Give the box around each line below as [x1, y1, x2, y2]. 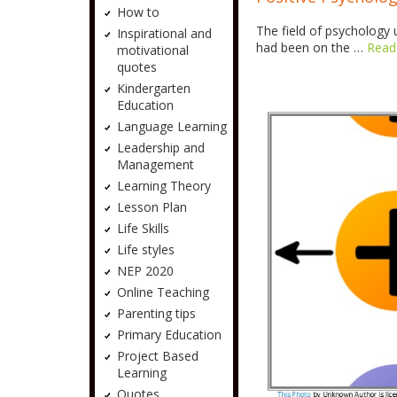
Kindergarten [116, 80, 191, 97]
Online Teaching [116, 284, 209, 300]
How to [116, 4, 160, 20]
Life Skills [116, 220, 169, 237]
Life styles [116, 241, 175, 258]
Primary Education [116, 326, 222, 343]
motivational [116, 42, 189, 58]
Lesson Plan [116, 198, 187, 215]
